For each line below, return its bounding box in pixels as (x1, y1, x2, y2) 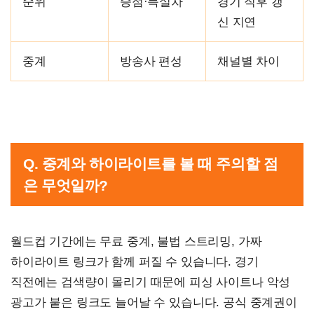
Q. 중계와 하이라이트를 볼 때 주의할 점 (23, 155, 278, 172)
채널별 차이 (217, 54, 280, 68)
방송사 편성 (120, 54, 182, 68)
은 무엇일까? (23, 177, 109, 193)
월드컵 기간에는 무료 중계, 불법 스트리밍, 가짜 (11, 234, 262, 248)
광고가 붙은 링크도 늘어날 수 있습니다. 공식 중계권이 (11, 295, 297, 309)
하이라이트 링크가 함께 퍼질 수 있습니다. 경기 (11, 254, 259, 268)
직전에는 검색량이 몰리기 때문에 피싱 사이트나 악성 (11, 275, 291, 289)
